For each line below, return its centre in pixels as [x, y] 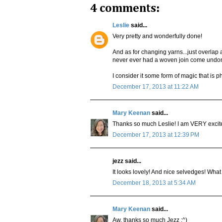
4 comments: [125, 9]
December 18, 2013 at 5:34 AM [154, 183]
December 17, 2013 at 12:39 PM [156, 135]
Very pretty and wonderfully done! [157, 36]
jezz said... [127, 161]
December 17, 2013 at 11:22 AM [156, 87]
